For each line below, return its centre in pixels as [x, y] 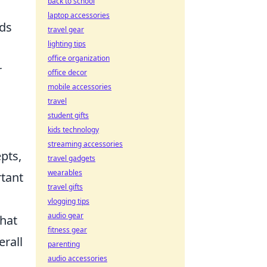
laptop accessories [79, 15]
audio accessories [77, 258]
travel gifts [65, 187]
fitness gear [67, 230]
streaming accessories [85, 144]
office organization [79, 58]
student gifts [68, 115]
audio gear [66, 215]
